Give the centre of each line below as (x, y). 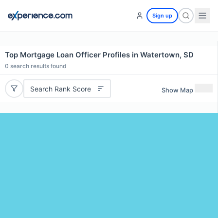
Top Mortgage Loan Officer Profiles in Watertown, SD (99, 55)
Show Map (177, 90)
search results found (38, 66)
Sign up (162, 16)
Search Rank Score (60, 89)
